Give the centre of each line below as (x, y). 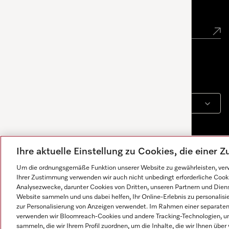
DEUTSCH (64, 104)
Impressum (43, 217)
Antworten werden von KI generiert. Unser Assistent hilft (93, 223)
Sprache (41, 78)
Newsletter (50, 10)
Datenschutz (125, 217)
